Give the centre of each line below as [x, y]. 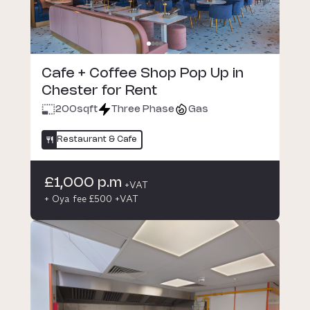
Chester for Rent [99, 91]
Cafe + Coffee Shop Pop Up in [143, 73]
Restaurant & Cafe [97, 139]
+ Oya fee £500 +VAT [91, 198]
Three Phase [143, 110]
